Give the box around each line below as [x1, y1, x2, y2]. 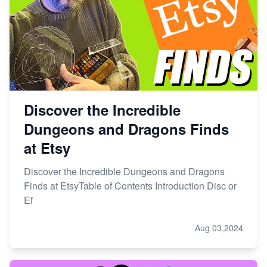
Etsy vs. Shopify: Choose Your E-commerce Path [21, 7, 227, 21]
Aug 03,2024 [195, 221, 243, 234]
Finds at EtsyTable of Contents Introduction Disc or [24, 178, 237, 193]
